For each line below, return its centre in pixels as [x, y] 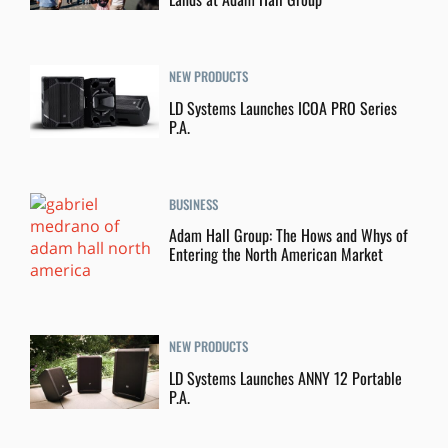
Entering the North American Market [276, 254]
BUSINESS [194, 203]
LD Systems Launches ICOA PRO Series [283, 107]
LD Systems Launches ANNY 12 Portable [286, 378]
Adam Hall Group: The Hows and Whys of [289, 235]
